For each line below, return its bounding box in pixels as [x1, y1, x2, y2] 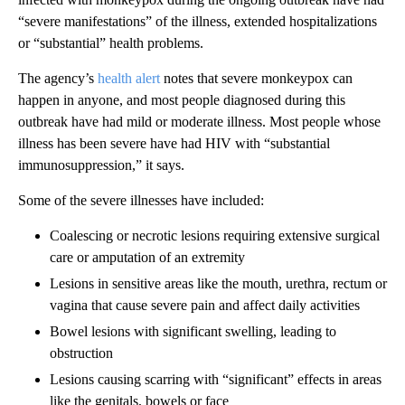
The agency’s [18, 71, 98, 87]
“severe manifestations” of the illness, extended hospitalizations [18, 14, 377, 30]
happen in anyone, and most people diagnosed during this [18, 92, 345, 108]
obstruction [50, 345, 113, 362]
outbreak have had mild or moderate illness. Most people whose [18, 114, 381, 130]
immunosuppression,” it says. [18, 157, 184, 174]
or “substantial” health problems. [18, 35, 203, 52]
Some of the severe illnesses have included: [18, 193, 264, 209]
